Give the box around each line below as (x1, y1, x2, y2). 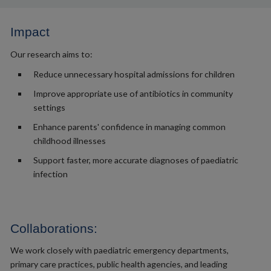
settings (33, 102, 65, 113)
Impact (10, 25, 50, 39)
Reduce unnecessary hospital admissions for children (33, 68, 235, 79)
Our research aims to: (10, 48, 93, 59)
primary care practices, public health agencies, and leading (10, 259, 227, 269)
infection (33, 168, 68, 179)
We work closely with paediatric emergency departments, (10, 245, 229, 255)
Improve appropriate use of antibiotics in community (33, 88, 233, 99)
